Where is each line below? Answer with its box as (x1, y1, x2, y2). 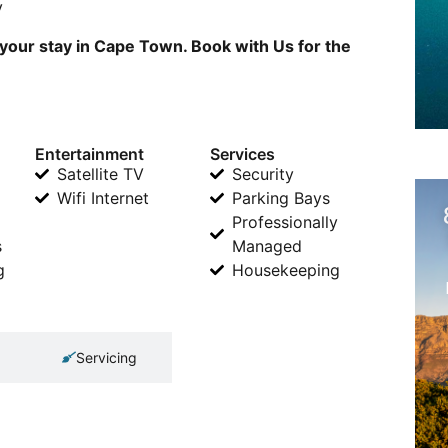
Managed (232, 235, 303, 256)
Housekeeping (232, 259, 341, 280)
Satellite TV (57, 163, 144, 184)
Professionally (232, 211, 339, 232)
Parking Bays (232, 187, 331, 208)
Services (209, 143, 275, 164)
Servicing (76, 348, 137, 366)
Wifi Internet (57, 187, 149, 208)
